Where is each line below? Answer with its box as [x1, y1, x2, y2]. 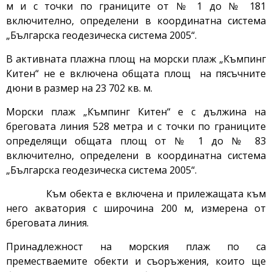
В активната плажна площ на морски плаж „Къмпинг [6, 52, 266, 66]
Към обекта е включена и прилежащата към [6, 187, 266, 201]
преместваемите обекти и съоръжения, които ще [6, 254, 266, 268]
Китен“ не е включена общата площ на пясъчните [6, 67, 266, 81]
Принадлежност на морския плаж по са [6, 240, 266, 254]
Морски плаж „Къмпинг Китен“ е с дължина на [6, 105, 266, 119]
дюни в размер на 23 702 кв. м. [6, 81, 152, 95]
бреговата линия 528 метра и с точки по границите [6, 120, 266, 134]
